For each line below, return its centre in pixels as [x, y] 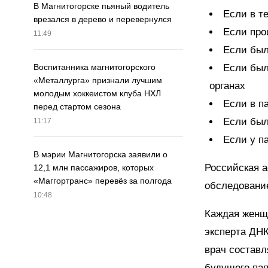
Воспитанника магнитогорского [95, 67]
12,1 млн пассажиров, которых [94, 168]
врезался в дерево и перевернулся [103, 19]
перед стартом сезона [77, 107]
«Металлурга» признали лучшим [98, 80]
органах [227, 86]
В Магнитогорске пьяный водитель [101, 6]
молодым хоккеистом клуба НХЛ [97, 94]
